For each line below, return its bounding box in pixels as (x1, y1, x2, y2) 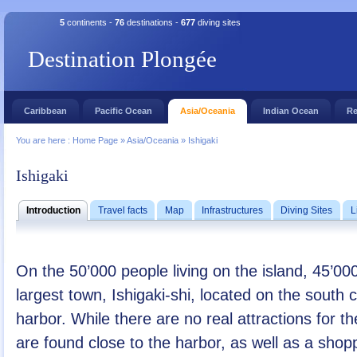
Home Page (73, 135, 120, 145)
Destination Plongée (28, 46, 217, 72)
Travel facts (97, 205, 147, 217)
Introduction (25, 205, 80, 217)
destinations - (124, 18, 181, 27)
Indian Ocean (263, 106, 319, 116)
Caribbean (24, 106, 67, 116)
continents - (65, 18, 115, 27)
